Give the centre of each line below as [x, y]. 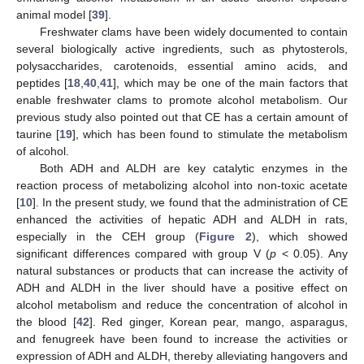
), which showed [299, 236]
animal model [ [54, 14]
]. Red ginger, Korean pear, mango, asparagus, [218, 321]
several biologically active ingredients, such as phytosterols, [182, 48]
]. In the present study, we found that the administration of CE [190, 202]
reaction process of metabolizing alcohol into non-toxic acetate [182, 185]
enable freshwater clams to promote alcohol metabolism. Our [182, 100]
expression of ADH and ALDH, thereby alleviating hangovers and [182, 355]
